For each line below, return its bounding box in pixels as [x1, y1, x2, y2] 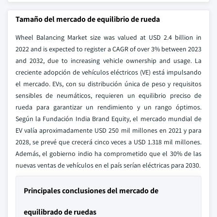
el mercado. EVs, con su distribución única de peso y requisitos [15, 79, 201, 88]
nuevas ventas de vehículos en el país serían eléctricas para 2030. [15, 161, 201, 170]
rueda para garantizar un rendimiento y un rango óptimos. [15, 103, 201, 111]
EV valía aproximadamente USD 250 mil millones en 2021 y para [15, 126, 201, 135]
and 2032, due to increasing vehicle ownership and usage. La [15, 56, 201, 65]
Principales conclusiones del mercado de [24, 186, 158, 196]
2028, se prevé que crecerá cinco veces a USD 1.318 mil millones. [15, 138, 201, 146]
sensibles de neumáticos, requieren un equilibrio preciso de [15, 91, 201, 100]
